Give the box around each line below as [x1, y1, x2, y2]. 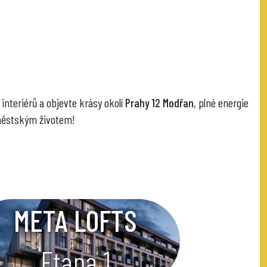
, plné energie [193, 95, 249, 110]
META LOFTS [14, 202, 138, 238]
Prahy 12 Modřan [125, 95, 194, 110]
